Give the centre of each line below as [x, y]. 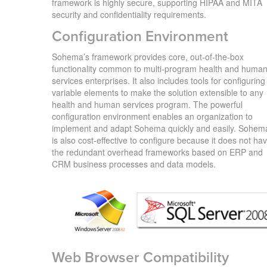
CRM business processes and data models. [134, 164]
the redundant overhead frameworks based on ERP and [157, 152]
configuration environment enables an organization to [152, 116]
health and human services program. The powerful [147, 104]
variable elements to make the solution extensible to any [158, 92]
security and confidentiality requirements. [129, 14]
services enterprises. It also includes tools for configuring [159, 80]
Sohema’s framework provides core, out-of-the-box [148, 56]
